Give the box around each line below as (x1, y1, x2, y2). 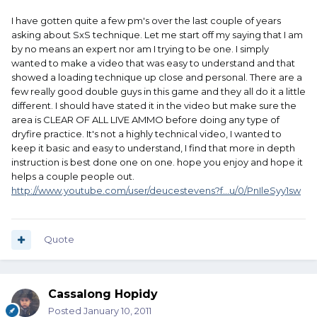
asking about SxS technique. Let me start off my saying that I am (11, 29, 303, 41)
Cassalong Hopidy (48, 287, 158, 301)
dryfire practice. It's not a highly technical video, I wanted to (11, 128, 282, 140)
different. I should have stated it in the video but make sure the (11, 100, 296, 112)
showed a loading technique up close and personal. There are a (11, 71, 302, 83)
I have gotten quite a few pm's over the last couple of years (11, 15, 281, 27)
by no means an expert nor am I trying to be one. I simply (11, 43, 269, 55)
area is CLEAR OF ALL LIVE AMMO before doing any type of (11, 114, 279, 126)
